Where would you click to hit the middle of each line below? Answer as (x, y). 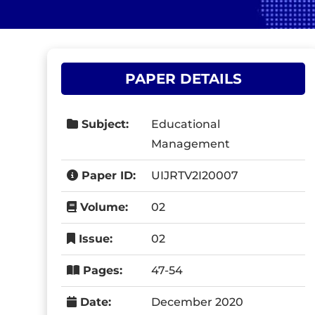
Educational (186, 124)
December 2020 (198, 302)
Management (191, 144)
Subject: (104, 124)
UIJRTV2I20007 (195, 175)
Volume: (103, 207)
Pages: (101, 270)
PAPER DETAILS (183, 79)
